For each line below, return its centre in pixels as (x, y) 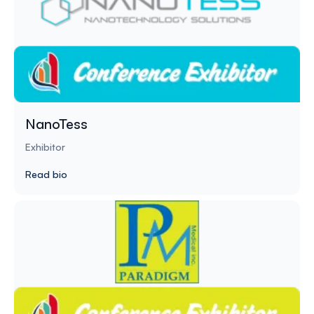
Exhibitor (45, 146)
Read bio (46, 174)
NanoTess (56, 123)
